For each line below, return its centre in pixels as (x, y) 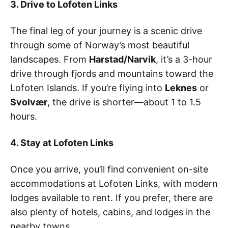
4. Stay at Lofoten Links (62, 142)
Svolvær (29, 102)
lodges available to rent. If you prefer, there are (111, 197)
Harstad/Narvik (122, 59)
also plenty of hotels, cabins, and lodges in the (110, 212)
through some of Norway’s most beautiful (100, 45)
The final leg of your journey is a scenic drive (106, 31)
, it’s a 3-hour (184, 59)
